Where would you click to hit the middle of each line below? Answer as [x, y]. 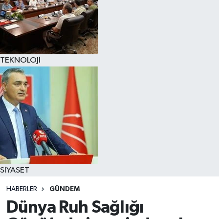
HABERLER [22, 189]
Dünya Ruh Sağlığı [75, 207]
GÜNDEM [64, 189]
